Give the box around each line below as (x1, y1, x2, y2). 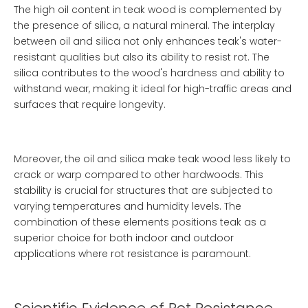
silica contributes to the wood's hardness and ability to (14, 66, 285, 80)
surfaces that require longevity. (14, 98, 166, 111)
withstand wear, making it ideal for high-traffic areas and (14, 82, 291, 96)
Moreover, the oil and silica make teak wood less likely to (14, 152, 291, 166)
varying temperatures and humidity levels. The (14, 199, 241, 213)
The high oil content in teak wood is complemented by (14, 3, 282, 16)
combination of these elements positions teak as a (14, 215, 266, 229)
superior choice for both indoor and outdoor (14, 231, 234, 245)
